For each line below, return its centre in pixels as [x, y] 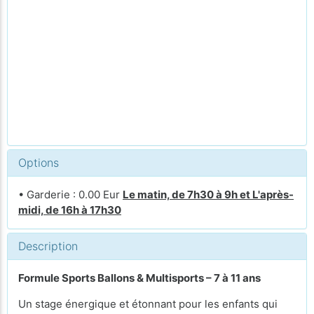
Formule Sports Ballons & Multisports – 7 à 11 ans [139, 278]
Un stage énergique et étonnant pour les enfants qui [148, 304]
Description [48, 246]
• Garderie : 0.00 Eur [70, 194]
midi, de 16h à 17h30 [70, 210]
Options [39, 163]
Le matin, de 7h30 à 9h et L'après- [208, 194]
